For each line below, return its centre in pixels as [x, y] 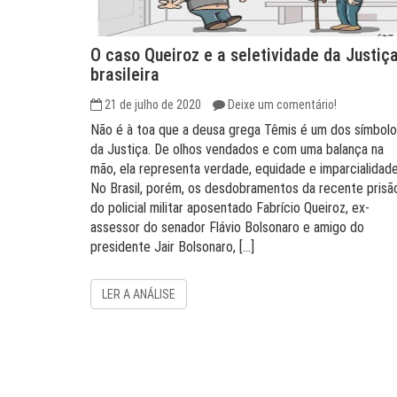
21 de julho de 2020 [153, 105]
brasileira [125, 74]
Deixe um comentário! [282, 105]
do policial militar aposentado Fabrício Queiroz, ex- [230, 208]
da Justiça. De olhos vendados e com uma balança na [237, 149]
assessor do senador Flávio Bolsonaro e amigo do [227, 227]
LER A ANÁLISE [139, 294]
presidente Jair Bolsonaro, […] [172, 247]
